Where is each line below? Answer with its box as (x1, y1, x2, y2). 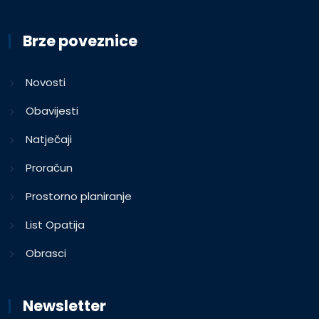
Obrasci (26, 245, 66, 261)
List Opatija (26, 216, 85, 232)
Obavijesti (26, 103, 78, 118)
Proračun (26, 159, 73, 175)
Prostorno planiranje (26, 188, 132, 204)
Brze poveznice (23, 30, 137, 51)
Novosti (26, 74, 66, 90)
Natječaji (26, 131, 72, 147)
